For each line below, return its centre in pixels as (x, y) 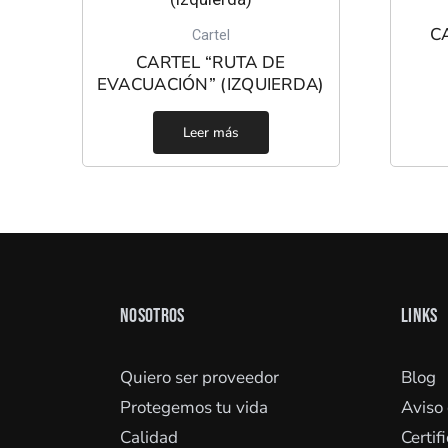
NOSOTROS (152, 316)
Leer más (210, 133)
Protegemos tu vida (194, 408)
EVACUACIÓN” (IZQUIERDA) (210, 84)
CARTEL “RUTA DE (210, 62)
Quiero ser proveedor (199, 378)
